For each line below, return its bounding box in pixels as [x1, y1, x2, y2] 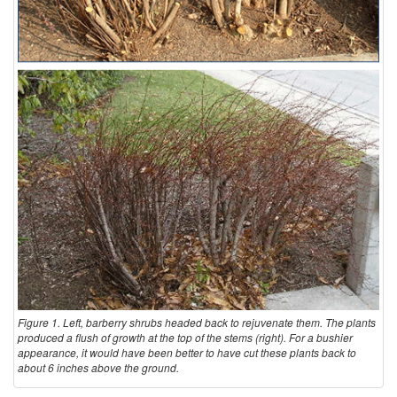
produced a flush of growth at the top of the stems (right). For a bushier [18, 329, 353, 345]
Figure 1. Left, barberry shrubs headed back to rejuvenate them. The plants [18, 314, 376, 330]
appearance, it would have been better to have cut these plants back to [18, 344, 356, 360]
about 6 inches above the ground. [18, 359, 179, 375]
